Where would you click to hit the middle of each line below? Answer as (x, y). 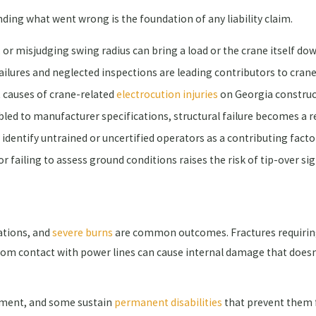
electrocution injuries (168, 94)
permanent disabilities (168, 303)
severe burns (83, 232)
